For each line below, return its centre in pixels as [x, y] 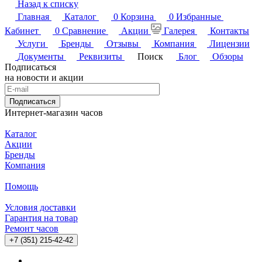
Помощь [21, 186]
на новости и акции [44, 77]
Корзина [137, 16]
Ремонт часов [32, 228]
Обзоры [228, 56]
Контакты [230, 30]
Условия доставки [40, 207]
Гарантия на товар [41, 218]
